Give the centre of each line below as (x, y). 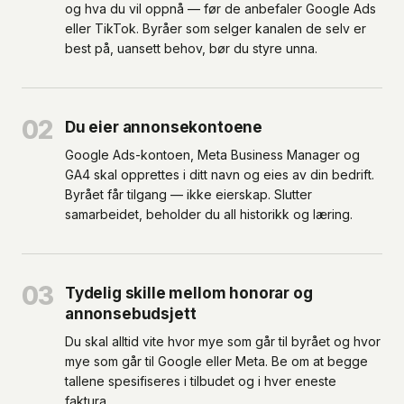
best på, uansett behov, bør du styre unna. (191, 48)
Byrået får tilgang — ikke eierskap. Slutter (188, 194)
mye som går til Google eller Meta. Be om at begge (216, 361)
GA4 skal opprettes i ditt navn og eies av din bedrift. (220, 174)
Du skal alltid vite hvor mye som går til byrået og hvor (223, 341)
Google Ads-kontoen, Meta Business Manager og (212, 155)
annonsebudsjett (131, 314)
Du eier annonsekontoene (164, 127)
